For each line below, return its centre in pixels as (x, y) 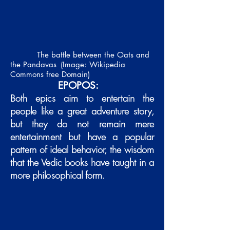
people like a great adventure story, (82, 111)
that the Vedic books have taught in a (82, 162)
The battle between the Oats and (93, 55)
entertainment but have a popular (82, 137)
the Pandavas (33, 64)
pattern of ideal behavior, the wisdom (82, 150)
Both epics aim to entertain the (82, 98)
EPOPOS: (78, 85)
